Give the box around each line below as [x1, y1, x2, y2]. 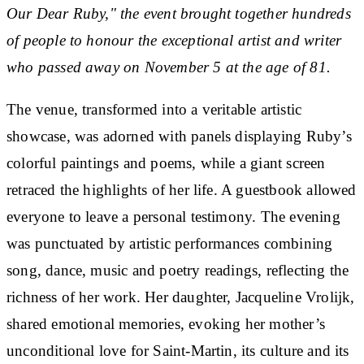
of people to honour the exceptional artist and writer [6, 31, 342, 49]
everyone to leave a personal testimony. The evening [6, 207, 340, 225]
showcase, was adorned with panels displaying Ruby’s [6, 127, 352, 145]
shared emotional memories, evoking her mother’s [6, 314, 325, 332]
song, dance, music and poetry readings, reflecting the [6, 261, 349, 279]
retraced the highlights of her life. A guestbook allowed [6, 180, 357, 198]
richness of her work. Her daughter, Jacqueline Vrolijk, [6, 288, 355, 305]
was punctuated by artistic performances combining [6, 234, 333, 252]
